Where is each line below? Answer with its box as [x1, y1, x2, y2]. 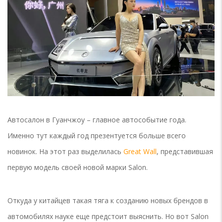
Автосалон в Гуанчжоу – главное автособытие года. [7, 115, 186, 125]
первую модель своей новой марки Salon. [7, 163, 148, 172]
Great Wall [123, 147, 157, 157]
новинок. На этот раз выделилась [7, 147, 123, 157]
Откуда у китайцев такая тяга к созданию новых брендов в [7, 196, 208, 206]
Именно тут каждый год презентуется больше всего [7, 131, 186, 141]
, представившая [157, 147, 213, 157]
